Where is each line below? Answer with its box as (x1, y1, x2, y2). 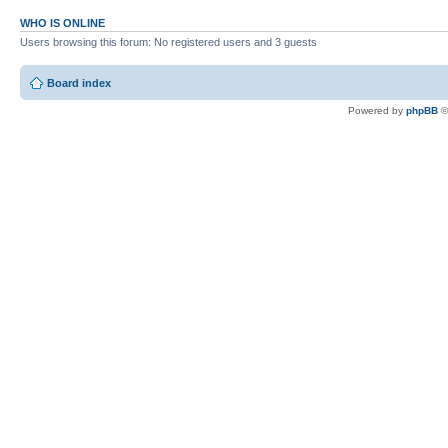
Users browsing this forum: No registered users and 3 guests (20, 35, 317, 48)
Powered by (348, 105, 406, 117)
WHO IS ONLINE (20, 16, 105, 29)
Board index (47, 77, 111, 90)
